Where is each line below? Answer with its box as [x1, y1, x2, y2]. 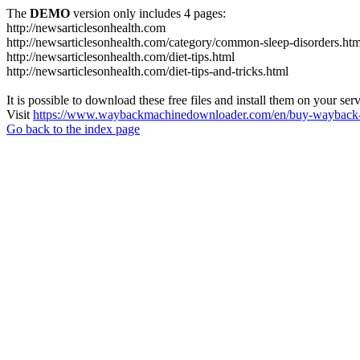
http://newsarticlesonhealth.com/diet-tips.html [6, 50, 235, 63]
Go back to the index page [6, 122, 140, 136]
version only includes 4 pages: [70, 6, 226, 20]
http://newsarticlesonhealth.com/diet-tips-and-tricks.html [6, 64, 288, 78]
